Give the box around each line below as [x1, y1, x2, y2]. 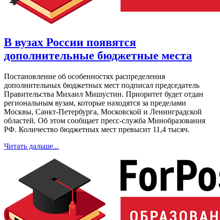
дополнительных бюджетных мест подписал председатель [4, 81, 199, 89]
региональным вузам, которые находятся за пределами [4, 98, 186, 107]
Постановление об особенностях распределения [4, 72, 165, 81]
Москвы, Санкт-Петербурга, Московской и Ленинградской [4, 107, 202, 116]
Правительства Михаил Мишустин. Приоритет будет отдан [4, 89, 203, 98]
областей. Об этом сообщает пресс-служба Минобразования [4, 116, 205, 125]
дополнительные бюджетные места [4, 49, 192, 62]
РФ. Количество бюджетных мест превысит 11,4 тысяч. [4, 125, 190, 134]
